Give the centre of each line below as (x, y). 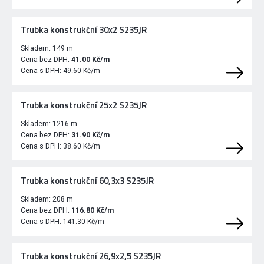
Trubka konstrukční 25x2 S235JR (84, 105)
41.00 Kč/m (90, 60)
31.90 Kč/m (90, 135)
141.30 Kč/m (84, 222)
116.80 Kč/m (93, 211)
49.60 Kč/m (82, 71)
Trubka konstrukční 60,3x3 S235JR (87, 181)
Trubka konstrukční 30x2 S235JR (84, 30)
